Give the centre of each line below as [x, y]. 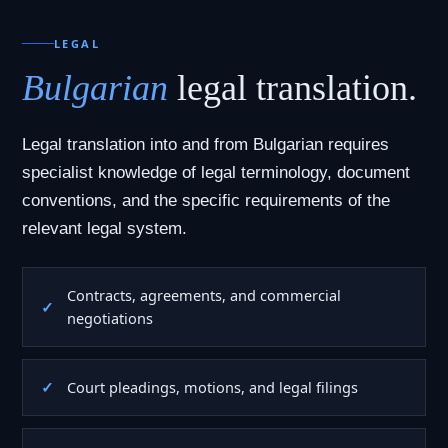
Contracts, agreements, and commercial [204, 294]
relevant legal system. [104, 228]
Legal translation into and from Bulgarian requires [205, 144]
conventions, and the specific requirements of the [206, 200]
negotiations [110, 317]
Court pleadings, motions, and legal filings [212, 386]
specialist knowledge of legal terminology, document [216, 172]
